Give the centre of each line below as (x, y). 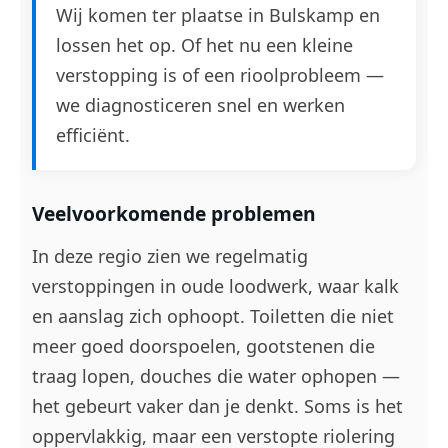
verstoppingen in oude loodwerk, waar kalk (215, 286)
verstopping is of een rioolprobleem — (220, 75)
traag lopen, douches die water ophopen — (216, 376)
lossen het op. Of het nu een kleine (204, 45)
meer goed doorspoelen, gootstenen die (203, 346)
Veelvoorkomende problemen (174, 213)
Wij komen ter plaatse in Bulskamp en (218, 15)
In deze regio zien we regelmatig (170, 256)
